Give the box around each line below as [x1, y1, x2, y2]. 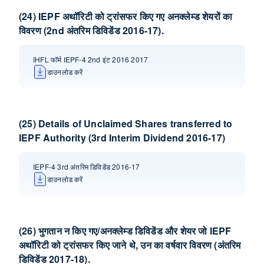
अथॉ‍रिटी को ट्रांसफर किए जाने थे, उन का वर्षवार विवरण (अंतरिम [19, 238, 241, 252]
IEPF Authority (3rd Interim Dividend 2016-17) [19, 131, 226, 144]
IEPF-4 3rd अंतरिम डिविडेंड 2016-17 [33, 161, 140, 171]
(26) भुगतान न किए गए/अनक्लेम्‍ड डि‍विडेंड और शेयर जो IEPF [19, 224, 232, 237]
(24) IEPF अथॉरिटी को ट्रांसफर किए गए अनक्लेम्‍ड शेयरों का [19, 9, 233, 23]
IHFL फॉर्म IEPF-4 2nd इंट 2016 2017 [33, 54, 148, 64]
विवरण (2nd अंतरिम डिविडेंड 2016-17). [19, 24, 164, 37]
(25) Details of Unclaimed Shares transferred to [19, 117, 233, 130]
